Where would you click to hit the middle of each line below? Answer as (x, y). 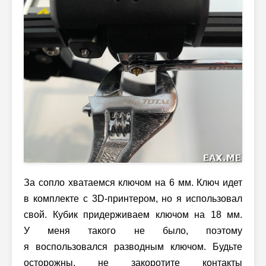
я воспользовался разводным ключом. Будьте (133, 246)
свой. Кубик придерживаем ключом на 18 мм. (133, 214)
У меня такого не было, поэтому (133, 230)
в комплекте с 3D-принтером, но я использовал (133, 198)
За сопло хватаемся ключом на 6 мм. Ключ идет (133, 182)
